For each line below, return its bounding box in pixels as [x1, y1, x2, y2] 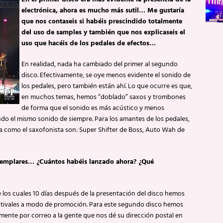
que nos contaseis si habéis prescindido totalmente [21, 15, 182, 27]
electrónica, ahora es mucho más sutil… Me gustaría [21, 4, 184, 16]
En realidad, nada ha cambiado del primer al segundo [21, 58, 178, 70]
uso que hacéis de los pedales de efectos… [21, 37, 156, 49]
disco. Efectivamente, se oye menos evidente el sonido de [21, 69, 191, 81]
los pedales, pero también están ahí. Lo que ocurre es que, [21, 80, 192, 92]
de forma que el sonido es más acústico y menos [21, 102, 164, 114]
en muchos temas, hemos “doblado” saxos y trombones [21, 91, 186, 103]
